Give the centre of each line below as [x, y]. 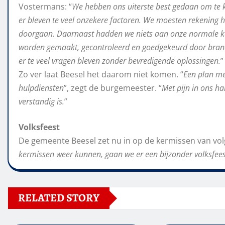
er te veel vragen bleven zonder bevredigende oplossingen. [120, 61]
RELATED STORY [59, 198]
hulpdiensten [41, 88]
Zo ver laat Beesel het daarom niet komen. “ [101, 75]
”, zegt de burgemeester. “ [113, 88]
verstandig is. [41, 102]
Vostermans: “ [45, 7]
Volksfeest [39, 127]
